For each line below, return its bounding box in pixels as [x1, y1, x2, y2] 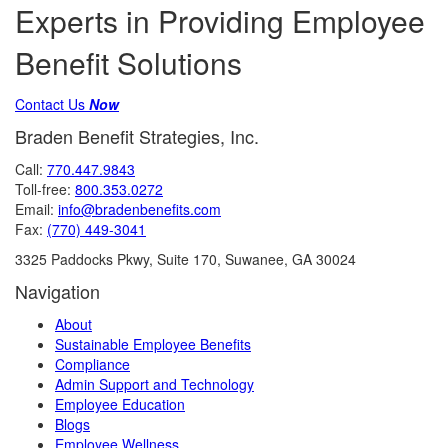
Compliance [55, 354, 130, 374]
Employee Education [55, 394, 185, 414]
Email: [15, 199, 58, 219]
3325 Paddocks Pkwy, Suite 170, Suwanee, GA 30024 [15, 249, 356, 269]
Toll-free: [15, 179, 75, 199]
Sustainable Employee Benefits [55, 334, 251, 354]
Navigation [15, 278, 100, 304]
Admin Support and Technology [55, 374, 254, 394]
